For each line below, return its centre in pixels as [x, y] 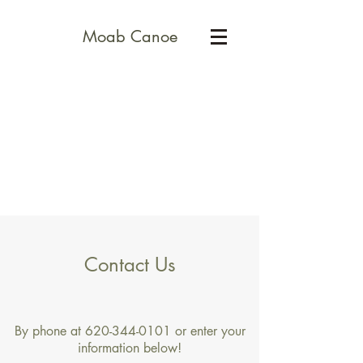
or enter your [208, 331]
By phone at [49, 331]
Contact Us [130, 265]
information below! [130, 348]
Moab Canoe [130, 36]
